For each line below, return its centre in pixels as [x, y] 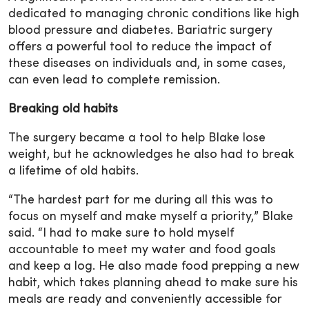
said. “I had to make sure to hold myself [121, 233]
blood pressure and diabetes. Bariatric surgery [140, 30]
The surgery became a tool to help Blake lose [137, 138]
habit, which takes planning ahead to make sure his [153, 283]
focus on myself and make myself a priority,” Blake [151, 217]
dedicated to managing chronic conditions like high [154, 14]
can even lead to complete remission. [114, 80]
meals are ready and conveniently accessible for [145, 299]
